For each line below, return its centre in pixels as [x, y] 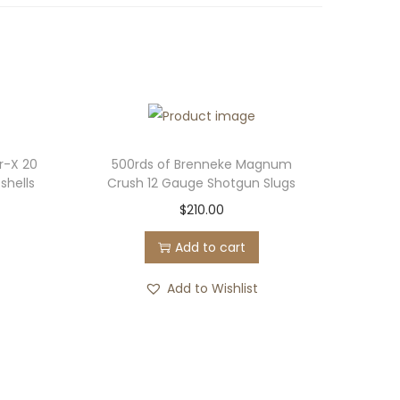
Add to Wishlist [213, 289]
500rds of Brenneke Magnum [201, 165]
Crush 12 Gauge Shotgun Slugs [202, 183]
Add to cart [210, 248]
